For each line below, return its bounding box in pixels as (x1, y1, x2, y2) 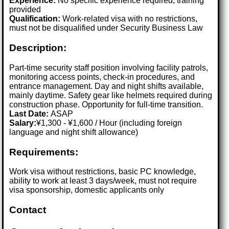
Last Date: (9, 109, 51, 118)
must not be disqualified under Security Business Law (9, 24, 203, 33)
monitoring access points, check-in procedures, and (9, 72, 195, 81)
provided (9, 5, 41, 14)
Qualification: (9, 14, 61, 24)
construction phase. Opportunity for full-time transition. (9, 100, 203, 109)
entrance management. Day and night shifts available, (9, 81, 204, 90)
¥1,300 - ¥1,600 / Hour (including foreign (36, 118, 182, 127)
